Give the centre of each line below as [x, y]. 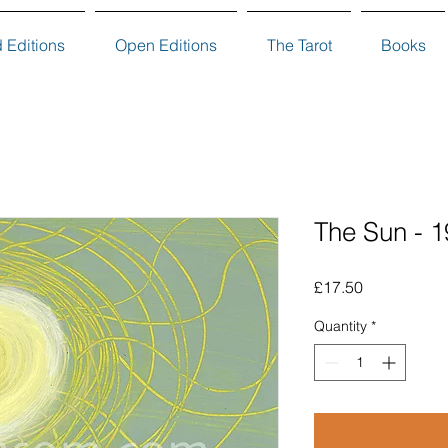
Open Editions [166, 45]
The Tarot [299, 45]
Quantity [340, 325]
